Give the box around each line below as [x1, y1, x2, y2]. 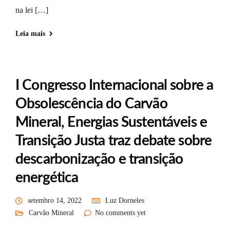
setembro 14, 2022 [28, 196, 82, 204]
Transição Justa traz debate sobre [15, 133, 212, 148]
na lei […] [15, 5, 48, 14]
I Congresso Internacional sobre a [15, 78, 214, 92]
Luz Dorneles [105, 196, 144, 204]
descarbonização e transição [15, 151, 183, 166]
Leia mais [15, 29, 45, 37]
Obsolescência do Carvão [15, 96, 167, 111]
